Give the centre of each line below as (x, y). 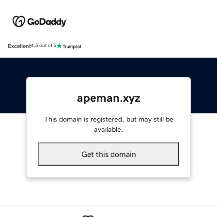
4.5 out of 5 (44, 46)
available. (108, 129)
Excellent (19, 46)
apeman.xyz (108, 98)
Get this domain (108, 154)
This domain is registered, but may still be (108, 119)
